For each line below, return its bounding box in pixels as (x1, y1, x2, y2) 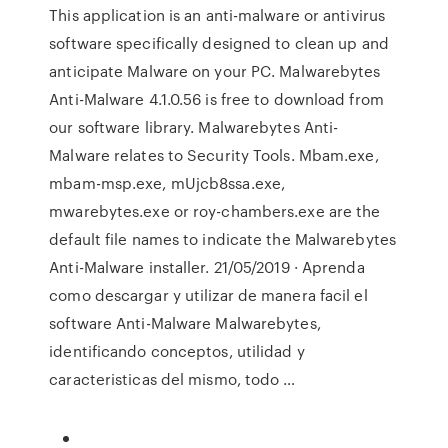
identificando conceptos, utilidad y (49, 340, 305, 362)
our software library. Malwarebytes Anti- (49, 116, 339, 138)
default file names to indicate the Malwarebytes (49, 228, 396, 250)
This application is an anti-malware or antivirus (49, 4, 386, 26)
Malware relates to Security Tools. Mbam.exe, (49, 144, 379, 166)
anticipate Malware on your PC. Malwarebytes (49, 60, 381, 82)
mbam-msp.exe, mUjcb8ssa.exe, (49, 172, 286, 194)
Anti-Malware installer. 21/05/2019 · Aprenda (49, 256, 365, 278)
